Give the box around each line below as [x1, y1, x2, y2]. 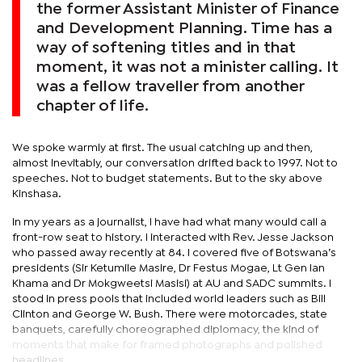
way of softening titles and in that [36, 40, 296, 55]
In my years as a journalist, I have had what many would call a [12, 217, 326, 227]
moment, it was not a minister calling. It [36, 60, 339, 74]
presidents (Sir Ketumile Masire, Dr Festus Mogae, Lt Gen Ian [12, 263, 325, 273]
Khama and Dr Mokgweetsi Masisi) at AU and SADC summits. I [12, 278, 331, 288]
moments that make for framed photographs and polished [12, 339, 322, 350]
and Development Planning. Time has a [36, 21, 332, 36]
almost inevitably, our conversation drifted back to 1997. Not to [12, 158, 338, 168]
